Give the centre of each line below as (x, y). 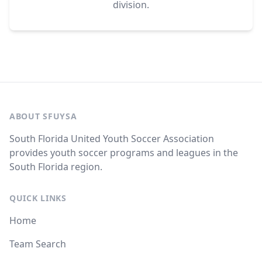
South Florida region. (56, 167)
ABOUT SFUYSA (43, 116)
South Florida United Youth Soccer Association (112, 139)
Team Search (38, 244)
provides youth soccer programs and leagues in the (124, 153)
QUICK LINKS (38, 198)
